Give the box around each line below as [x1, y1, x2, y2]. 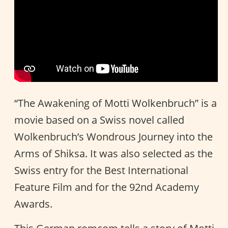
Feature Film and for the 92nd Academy [14, 180, 199, 194]
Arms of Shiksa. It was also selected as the [14, 146, 213, 160]
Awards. [14, 196, 52, 211]
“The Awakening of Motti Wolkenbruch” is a [14, 96, 217, 110]
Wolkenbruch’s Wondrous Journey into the [14, 129, 213, 144]
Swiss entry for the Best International [14, 163, 188, 177]
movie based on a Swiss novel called [14, 112, 184, 127]
